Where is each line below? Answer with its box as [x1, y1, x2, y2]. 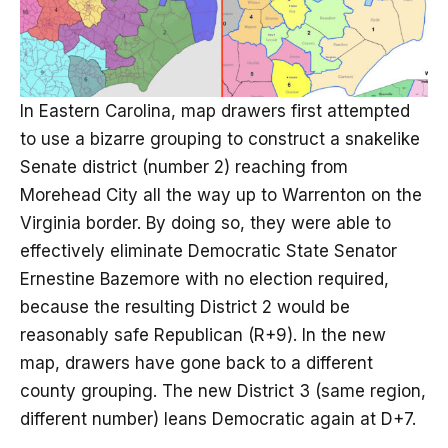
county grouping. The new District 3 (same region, [20, 380, 426, 401]
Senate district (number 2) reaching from [20, 156, 348, 177]
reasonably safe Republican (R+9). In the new [20, 324, 386, 345]
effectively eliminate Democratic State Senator [20, 240, 397, 261]
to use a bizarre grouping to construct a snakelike [20, 128, 420, 149]
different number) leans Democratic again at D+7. [20, 408, 416, 429]
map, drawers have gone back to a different [20, 352, 373, 373]
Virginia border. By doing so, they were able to [20, 212, 391, 233]
